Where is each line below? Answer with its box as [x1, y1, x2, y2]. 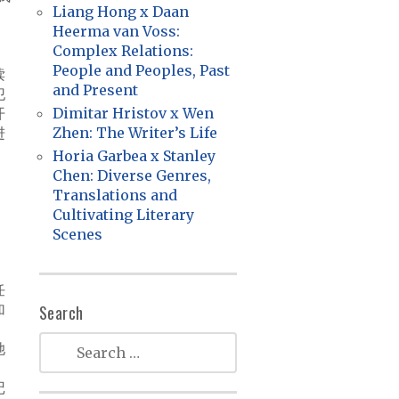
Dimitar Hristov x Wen [52, 104, 214, 122]
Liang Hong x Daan [52, 3, 189, 20]
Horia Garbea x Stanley [52, 147, 216, 165]
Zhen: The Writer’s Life [52, 124, 217, 142]
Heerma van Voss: [52, 22, 180, 40]
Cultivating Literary [52, 206, 194, 224]
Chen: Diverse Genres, [52, 167, 211, 184]
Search [38, 301, 84, 324]
